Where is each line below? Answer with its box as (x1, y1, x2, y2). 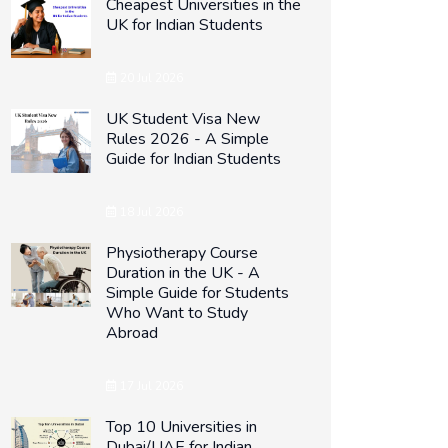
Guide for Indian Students (106, 148, 281, 170)
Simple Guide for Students (106, 282, 289, 304)
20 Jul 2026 (117, 70, 183, 86)
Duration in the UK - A (106, 262, 260, 284)
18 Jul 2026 (117, 204, 183, 220)
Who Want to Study (106, 302, 248, 324)
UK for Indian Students (106, 14, 263, 36)
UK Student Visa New (106, 108, 260, 130)
